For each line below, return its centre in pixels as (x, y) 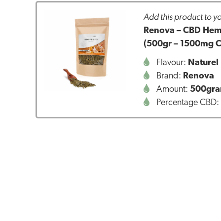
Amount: (172, 89)
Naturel (203, 63)
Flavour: (171, 63)
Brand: (169, 76)
